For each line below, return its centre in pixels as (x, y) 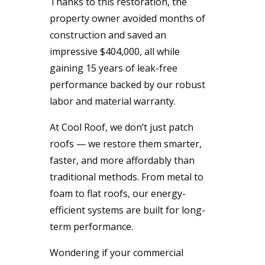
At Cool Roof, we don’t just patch (122, 127)
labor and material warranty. (113, 101)
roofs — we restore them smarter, (126, 143)
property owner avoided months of (127, 18)
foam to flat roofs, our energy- (118, 193)
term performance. (91, 226)
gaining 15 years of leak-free (114, 68)
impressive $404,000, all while (115, 51)
